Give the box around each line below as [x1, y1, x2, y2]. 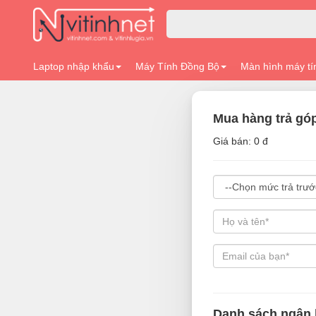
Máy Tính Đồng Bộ [135, 61, 219, 72]
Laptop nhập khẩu [33, 61, 114, 72]
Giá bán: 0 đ [213, 135, 268, 147]
